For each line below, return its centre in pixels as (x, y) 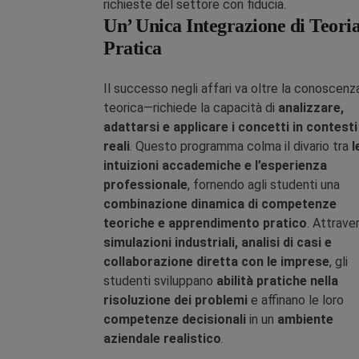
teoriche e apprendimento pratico (205, 223)
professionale (145, 185)
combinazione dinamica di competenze (220, 204)
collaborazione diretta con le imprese (216, 262)
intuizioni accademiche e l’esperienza (215, 165)
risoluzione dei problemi (175, 300)
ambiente (305, 319)
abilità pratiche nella (277, 281)
